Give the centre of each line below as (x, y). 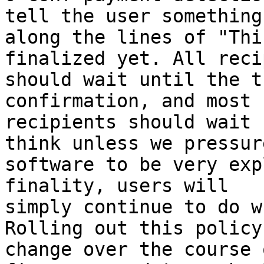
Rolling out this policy (133, 228)
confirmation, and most (128, 101)
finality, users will (117, 186)
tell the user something (133, 16)
